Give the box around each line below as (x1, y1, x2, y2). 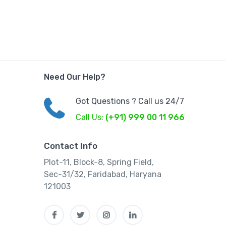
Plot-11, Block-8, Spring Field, (44, 157, 154, 167)
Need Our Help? (44, 72, 105, 82)
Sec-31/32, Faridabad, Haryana (44, 169, 161, 179)
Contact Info (44, 140, 97, 151)
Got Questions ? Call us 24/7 (76, 96, 184, 106)
